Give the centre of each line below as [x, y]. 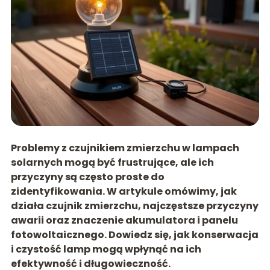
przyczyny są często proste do [87, 177]
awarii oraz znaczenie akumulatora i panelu [124, 221]
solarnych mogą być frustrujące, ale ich [112, 163]
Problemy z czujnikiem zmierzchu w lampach [125, 148]
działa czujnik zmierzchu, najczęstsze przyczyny [134, 206]
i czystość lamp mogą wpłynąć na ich [106, 250]
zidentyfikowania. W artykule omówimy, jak [124, 192]
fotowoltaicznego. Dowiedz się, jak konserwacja [134, 235]
